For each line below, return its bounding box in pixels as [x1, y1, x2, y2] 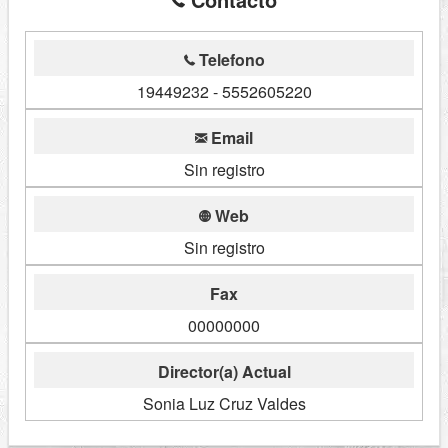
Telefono [194, 48, 265, 72]
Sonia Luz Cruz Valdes [142, 392, 306, 416]
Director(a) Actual [157, 360, 291, 384]
